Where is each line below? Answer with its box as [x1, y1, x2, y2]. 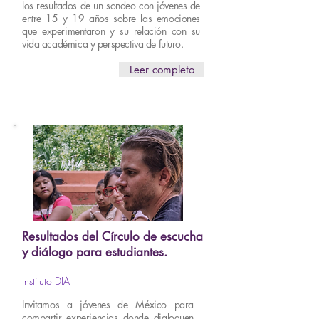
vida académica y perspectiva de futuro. [22, 37, 184, 51]
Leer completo [129, 63, 194, 76]
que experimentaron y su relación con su [22, 24, 200, 38]
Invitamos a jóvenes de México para [22, 298, 194, 311]
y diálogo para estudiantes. [22, 244, 167, 260]
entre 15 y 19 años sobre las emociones [22, 11, 200, 25]
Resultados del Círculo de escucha [22, 229, 203, 244]
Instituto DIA [22, 274, 70, 288]
